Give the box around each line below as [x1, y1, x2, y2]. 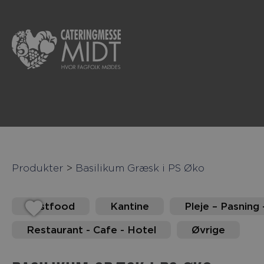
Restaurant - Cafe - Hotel [27, 224, 156, 236]
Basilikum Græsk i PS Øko [75, 162, 204, 174]
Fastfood [27, 200, 75, 212]
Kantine [110, 200, 149, 212]
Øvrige [192, 224, 225, 236]
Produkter [12, 162, 63, 174]
